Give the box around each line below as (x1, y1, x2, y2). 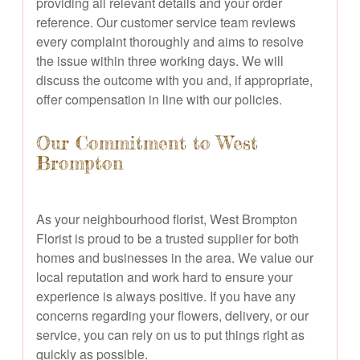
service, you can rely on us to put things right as (36, 325, 305, 344)
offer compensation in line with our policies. (36, 89, 282, 108)
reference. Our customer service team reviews (36, 12, 296, 31)
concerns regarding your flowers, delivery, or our (36, 305, 309, 325)
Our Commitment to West (36, 131, 258, 154)
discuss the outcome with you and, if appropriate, (36, 70, 313, 89)
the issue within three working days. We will (36, 51, 284, 70)
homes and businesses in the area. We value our (36, 247, 313, 267)
